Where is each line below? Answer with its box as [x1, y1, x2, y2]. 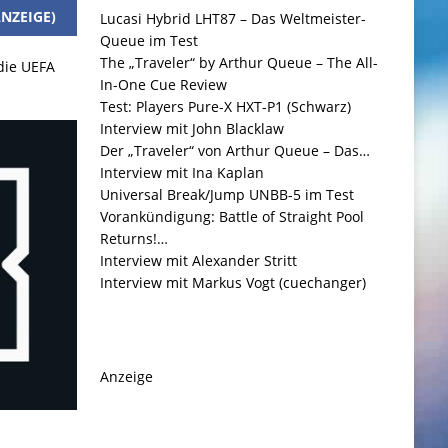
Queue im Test [99, 31, 198, 50]
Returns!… [99, 229, 168, 248]
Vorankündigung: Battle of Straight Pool [99, 207, 364, 226]
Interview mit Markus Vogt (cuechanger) [99, 273, 366, 292]
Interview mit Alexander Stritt [99, 251, 297, 270]
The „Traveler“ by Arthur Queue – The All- [99, 53, 378, 72]
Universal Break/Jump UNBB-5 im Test [99, 185, 354, 204]
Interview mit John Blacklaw [99, 119, 284, 138]
